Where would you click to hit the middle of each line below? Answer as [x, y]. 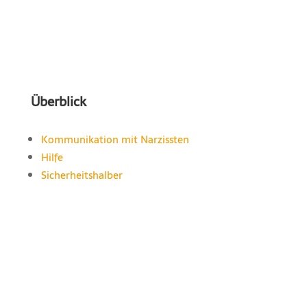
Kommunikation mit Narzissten [115, 139]
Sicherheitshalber [82, 175]
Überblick [58, 101]
